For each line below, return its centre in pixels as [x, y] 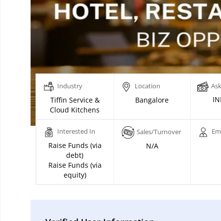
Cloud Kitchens [75, 110]
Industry [70, 86]
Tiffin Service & [75, 100]
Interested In [76, 131]
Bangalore [152, 100]
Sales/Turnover [159, 132]
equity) [75, 175]
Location [147, 86]
